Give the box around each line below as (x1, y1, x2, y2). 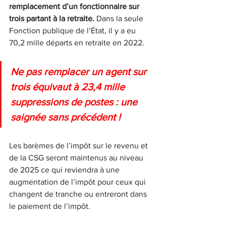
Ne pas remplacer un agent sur (11, 66, 149, 77)
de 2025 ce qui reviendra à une (9, 165, 122, 174)
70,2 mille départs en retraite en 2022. (9, 38, 146, 47)
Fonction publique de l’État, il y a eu (9, 26, 138, 35)
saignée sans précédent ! (11, 111, 121, 123)
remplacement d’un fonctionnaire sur (9, 2, 141, 11)
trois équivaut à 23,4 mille (11, 81, 127, 92)
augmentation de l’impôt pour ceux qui (9, 177, 148, 186)
